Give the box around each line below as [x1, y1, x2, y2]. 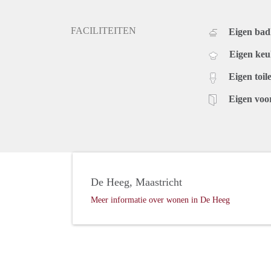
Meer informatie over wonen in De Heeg [91, 195, 230, 205]
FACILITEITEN [71, 25, 136, 36]
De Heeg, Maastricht [91, 176, 182, 189]
